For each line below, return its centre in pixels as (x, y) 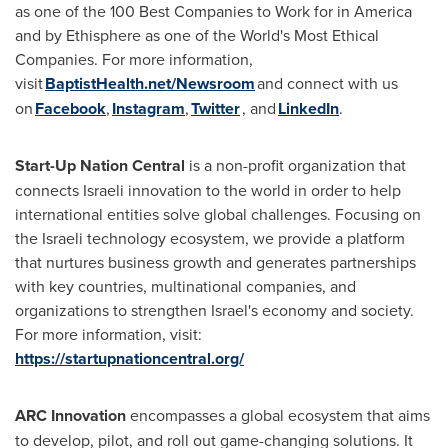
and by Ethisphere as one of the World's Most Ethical (197, 35)
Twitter (215, 108)
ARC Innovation (70, 415)
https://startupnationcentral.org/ (129, 358)
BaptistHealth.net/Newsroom (150, 83)
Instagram (148, 108)
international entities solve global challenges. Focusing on (218, 214)
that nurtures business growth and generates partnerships (215, 262)
